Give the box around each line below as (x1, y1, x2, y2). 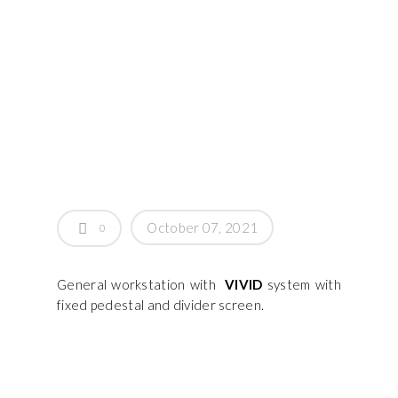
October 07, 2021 (147, 219, 259, 236)
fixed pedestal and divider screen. (57, 297, 265, 314)
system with (262, 276, 341, 293)
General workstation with (57, 276, 226, 293)
